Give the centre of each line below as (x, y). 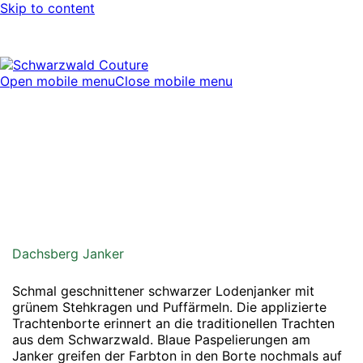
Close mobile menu (174, 81)
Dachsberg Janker (68, 254)
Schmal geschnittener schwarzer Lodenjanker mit (163, 291)
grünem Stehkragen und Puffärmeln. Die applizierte (169, 307)
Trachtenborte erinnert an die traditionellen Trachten (173, 324)
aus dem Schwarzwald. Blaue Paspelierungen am (161, 340)
